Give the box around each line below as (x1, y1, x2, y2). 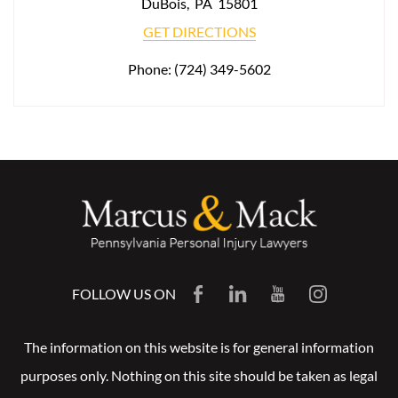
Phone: (127, 60, 174, 77)
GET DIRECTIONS (142, 23, 256, 40)
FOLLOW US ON (71, 284, 176, 302)
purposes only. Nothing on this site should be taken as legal (20, 366, 378, 384)
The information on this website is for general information (24, 338, 374, 355)
